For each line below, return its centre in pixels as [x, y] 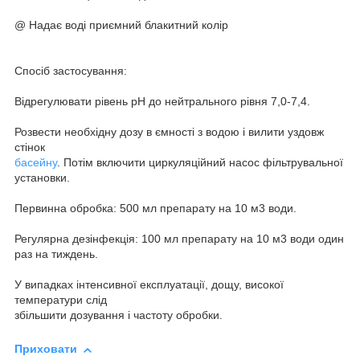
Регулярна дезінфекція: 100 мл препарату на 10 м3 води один [179, 239]
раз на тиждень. [56, 254]
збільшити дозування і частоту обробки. [119, 315]
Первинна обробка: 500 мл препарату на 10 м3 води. [155, 209]
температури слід [61, 300]
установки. [42, 178]
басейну [36, 163]
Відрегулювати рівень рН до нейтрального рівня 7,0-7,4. [162, 102]
